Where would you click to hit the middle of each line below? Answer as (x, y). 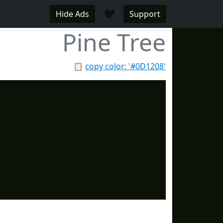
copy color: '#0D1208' (125, 66)
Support (145, 14)
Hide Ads (72, 14)
